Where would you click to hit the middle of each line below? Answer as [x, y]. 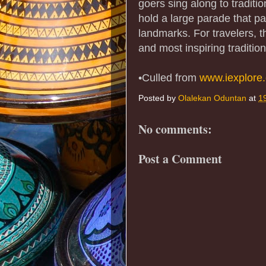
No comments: [175, 129]
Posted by [158, 99]
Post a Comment [180, 159]
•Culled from [169, 77]
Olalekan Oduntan [212, 99]
